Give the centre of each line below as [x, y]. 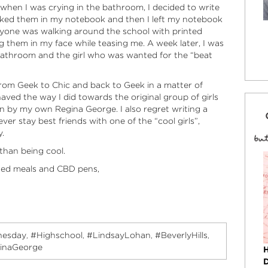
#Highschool [56, 235]
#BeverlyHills [181, 235]
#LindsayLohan [118, 235]
